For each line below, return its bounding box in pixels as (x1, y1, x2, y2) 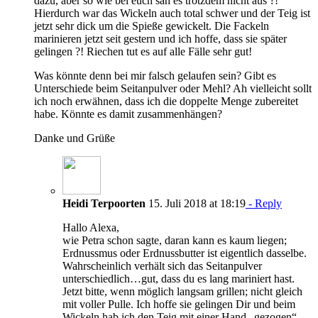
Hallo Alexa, (62, 221, 119, 234)
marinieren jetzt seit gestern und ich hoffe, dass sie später (34, 32, 287, 45)
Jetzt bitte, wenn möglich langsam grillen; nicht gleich (62, 285, 302, 297)
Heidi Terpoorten (62, 197, 146, 209)
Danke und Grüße (34, 131, 115, 144)
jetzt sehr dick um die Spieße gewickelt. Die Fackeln (34, 19, 269, 32)
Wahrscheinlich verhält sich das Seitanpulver (62, 259, 262, 272)
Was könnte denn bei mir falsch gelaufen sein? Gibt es (34, 69, 276, 82)
